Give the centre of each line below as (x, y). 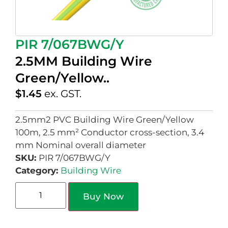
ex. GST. (63, 94)
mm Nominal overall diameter (81, 145)
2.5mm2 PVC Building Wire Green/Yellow (105, 120)
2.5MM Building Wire (84, 61)
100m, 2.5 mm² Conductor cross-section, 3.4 (110, 133)
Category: (38, 171)
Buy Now (103, 197)
